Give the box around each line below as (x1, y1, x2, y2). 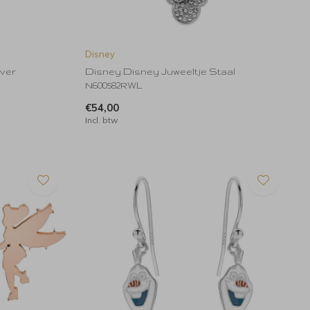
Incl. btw (85, 114, 118, 125)
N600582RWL (85, 80, 143, 90)
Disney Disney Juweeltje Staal (85, 66, 236, 76)
